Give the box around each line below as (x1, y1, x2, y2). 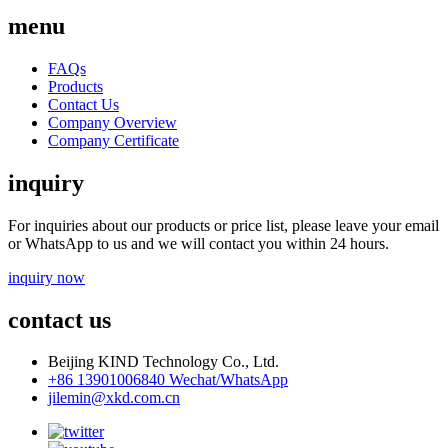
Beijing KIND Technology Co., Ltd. (48, 353, 279, 371)
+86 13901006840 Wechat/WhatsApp (48, 371, 288, 389)
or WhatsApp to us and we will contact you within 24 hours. (8, 234, 389, 252)
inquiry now (8, 268, 85, 286)
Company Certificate (48, 131, 179, 149)
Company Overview (48, 113, 177, 131)
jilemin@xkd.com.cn (48, 389, 180, 407)
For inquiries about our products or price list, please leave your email (8, 216, 439, 234)
